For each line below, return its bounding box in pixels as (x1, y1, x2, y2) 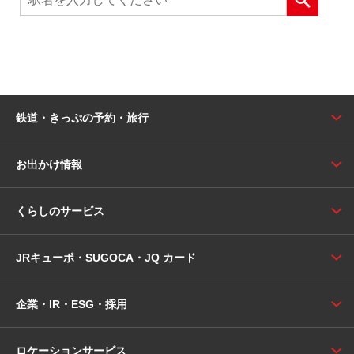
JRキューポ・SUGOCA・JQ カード (16, 251, 196, 264)
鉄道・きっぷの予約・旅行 (16, 111, 149, 124)
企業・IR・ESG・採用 (16, 298, 127, 311)
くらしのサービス (16, 205, 104, 217)
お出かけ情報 (16, 158, 82, 171)
